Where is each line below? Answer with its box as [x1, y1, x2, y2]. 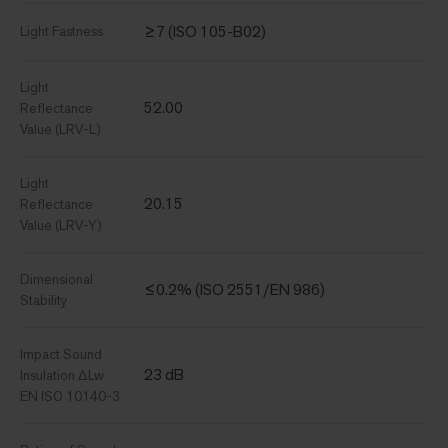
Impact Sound [20, 344, 102, 363]
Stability [20, 290, 67, 309]
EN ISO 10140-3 [20, 386, 120, 405]
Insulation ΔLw [20, 365, 104, 384]
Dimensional [20, 269, 93, 288]
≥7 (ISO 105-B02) [144, 20, 266, 42]
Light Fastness [20, 21, 103, 40]
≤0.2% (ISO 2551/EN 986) [144, 278, 325, 300]
